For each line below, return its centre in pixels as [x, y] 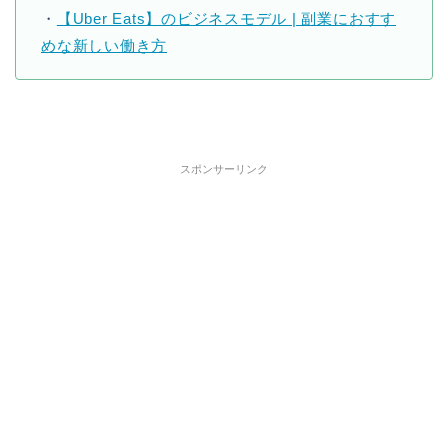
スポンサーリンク [224, 168]
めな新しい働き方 [104, 45]
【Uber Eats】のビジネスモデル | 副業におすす [226, 18]
